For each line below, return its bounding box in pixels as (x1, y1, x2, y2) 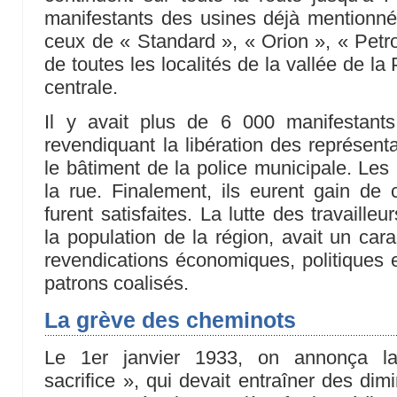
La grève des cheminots (44, 307, 297, 332)
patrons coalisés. (44, 271, 190, 294)
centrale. (44, 76, 119, 99)
